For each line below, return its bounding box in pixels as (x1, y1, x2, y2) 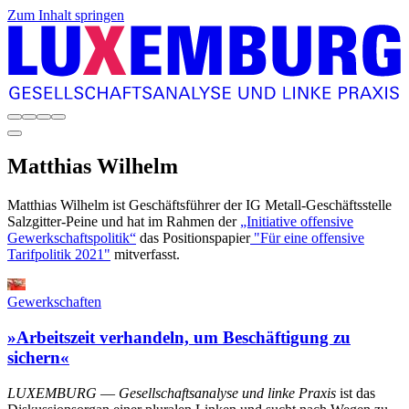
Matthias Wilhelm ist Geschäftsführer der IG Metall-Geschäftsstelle (7, 197, 392, 214)
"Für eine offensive (250, 230, 364, 246)
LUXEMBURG (7, 384, 97, 401)
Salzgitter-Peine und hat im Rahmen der (7, 214, 240, 230)
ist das (340, 384, 375, 401)
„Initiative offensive (240, 214, 353, 230)
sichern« (7, 348, 69, 368)
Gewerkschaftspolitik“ (7, 230, 136, 246)
